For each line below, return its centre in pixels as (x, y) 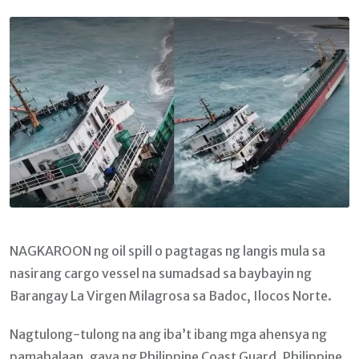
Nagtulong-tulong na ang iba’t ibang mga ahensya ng (168, 335)
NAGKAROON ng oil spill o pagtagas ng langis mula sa (167, 251)
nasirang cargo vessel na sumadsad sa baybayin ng (161, 274)
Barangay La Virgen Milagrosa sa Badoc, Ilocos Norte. (171, 296)
